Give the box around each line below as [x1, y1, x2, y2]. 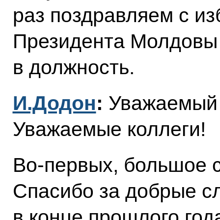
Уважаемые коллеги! [12, 117, 206, 140]
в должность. [12, 55, 135, 79]
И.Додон [12, 91, 96, 114]
